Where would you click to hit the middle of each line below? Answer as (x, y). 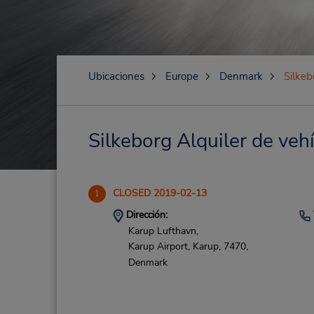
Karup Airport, (159, 247)
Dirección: (145, 215)
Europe (182, 76)
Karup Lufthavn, (163, 231)
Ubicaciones (116, 76)
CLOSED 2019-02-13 (159, 193)
